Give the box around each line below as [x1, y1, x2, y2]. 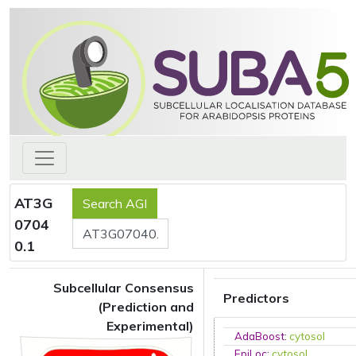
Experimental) [106, 318, 194, 334]
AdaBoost [234, 330, 285, 342]
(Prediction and [98, 299, 194, 315]
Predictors [223, 290, 289, 306]
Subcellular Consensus [53, 280, 194, 296]
